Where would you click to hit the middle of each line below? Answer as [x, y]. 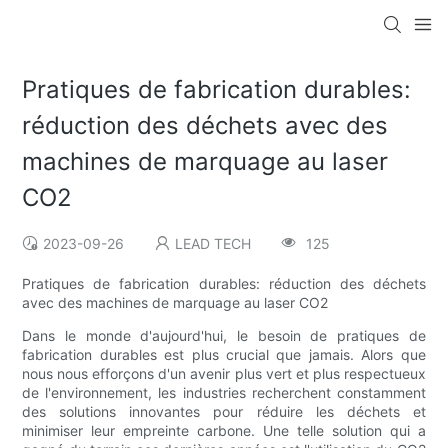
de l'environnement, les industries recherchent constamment [224, 393]
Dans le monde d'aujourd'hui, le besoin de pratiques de [224, 336]
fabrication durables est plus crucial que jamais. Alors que [224, 355]
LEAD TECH [213, 244]
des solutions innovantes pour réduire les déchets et [224, 412]
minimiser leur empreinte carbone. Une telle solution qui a [224, 431]
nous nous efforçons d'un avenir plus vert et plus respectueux [224, 374]
